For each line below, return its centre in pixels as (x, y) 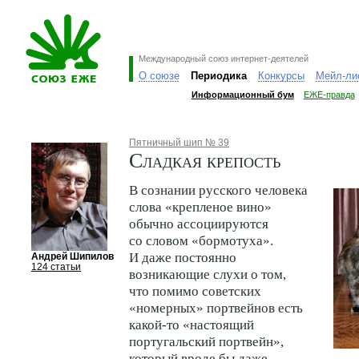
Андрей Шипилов (73, 256)
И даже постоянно (183, 257)
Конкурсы (281, 76)
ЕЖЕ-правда (329, 95)
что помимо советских (195, 291)
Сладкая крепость (205, 159)
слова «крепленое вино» (200, 207)
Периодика (218, 76)
